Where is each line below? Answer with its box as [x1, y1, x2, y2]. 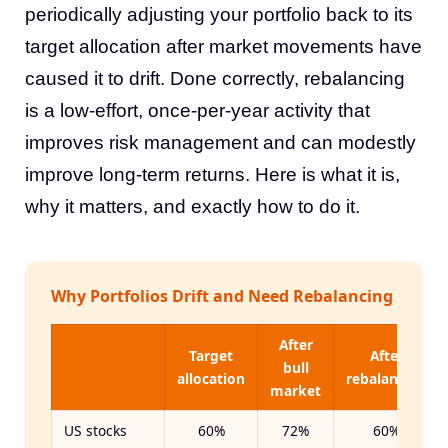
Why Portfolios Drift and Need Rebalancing [51, 285, 393, 307]
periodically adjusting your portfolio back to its [25, 4, 413, 25]
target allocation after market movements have [25, 36, 422, 57]
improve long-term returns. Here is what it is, [25, 164, 400, 185]
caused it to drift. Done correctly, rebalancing [25, 68, 405, 89]
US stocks [64, 421, 127, 440]
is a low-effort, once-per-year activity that [25, 100, 370, 121]
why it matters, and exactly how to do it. [25, 196, 360, 217]
